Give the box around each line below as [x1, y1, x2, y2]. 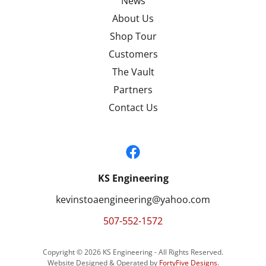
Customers [108, 47, 158, 61]
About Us [112, 12, 154, 26]
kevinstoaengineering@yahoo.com [56, 193, 210, 207]
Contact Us [108, 101, 158, 115]
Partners [113, 83, 153, 97]
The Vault [112, 65, 154, 79]
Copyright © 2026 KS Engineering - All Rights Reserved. [43, 247, 223, 258]
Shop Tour [109, 30, 157, 43]
